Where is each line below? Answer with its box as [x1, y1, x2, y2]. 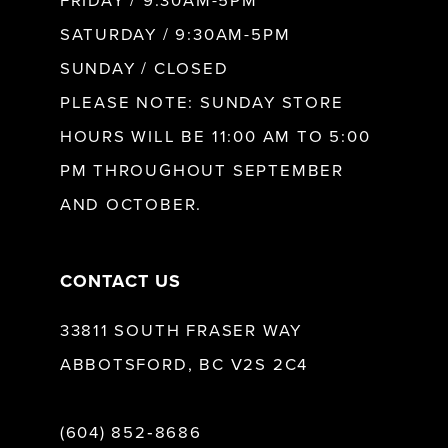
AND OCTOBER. [59, 194, 203, 215]
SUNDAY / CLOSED [59, 58, 229, 79]
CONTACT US [59, 270, 182, 292]
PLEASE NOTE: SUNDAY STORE [59, 92, 344, 113]
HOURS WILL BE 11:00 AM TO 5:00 [59, 126, 371, 147]
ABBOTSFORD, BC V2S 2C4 [59, 355, 309, 376]
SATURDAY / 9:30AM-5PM [59, 24, 291, 45]
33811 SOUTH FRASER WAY [59, 321, 303, 342]
